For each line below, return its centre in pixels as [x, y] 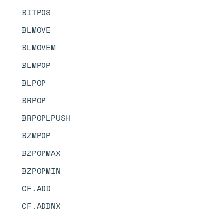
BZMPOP [37, 135]
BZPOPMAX [41, 153]
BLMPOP [37, 65]
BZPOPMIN [41, 171]
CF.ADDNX [41, 206]
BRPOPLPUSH [46, 118]
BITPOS [37, 12]
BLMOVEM [39, 47]
